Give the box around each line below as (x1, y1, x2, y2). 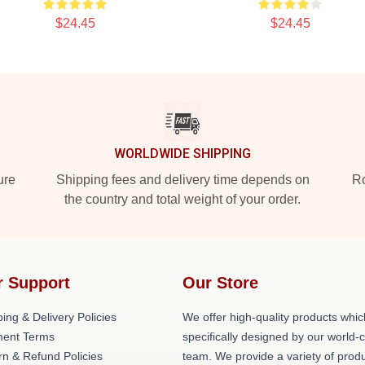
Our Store (182, 274, 258, 292)
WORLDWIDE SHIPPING (114, 146, 251, 161)
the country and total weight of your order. (64, 192, 301, 206)
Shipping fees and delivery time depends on (55, 173, 310, 187)
